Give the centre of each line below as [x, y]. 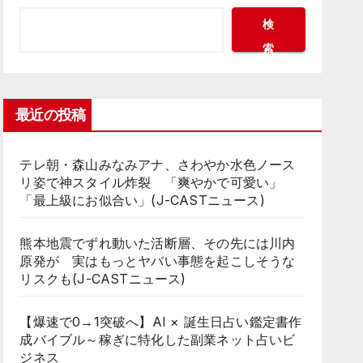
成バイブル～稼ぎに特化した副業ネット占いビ [158, 340]
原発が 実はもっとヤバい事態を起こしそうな [158, 261]
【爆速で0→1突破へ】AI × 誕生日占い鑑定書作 [161, 322]
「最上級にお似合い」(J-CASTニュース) [142, 200]
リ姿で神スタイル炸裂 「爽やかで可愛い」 [151, 182]
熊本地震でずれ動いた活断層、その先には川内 [158, 243]
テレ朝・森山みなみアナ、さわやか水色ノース [158, 164]
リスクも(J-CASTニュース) [103, 279]
